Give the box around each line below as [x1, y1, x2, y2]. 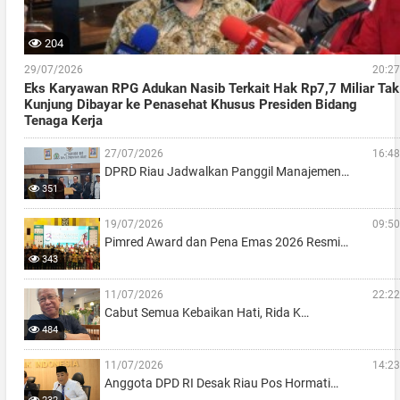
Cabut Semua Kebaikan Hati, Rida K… [104, 305, 309, 321]
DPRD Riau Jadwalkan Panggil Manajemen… [104, 164, 349, 179]
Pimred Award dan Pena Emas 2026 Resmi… [104, 235, 348, 250]
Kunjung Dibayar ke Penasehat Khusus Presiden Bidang [23, 96, 357, 113]
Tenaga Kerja [23, 112, 103, 129]
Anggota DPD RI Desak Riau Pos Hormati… [104, 376, 338, 391]
